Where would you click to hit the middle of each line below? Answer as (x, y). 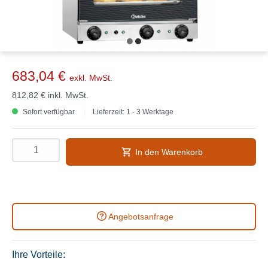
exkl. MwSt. (91, 77)
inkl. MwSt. (68, 95)
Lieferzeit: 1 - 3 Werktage (133, 112)
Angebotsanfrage (141, 216)
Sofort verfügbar (48, 112)
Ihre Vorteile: (39, 254)
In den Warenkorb (169, 152)
